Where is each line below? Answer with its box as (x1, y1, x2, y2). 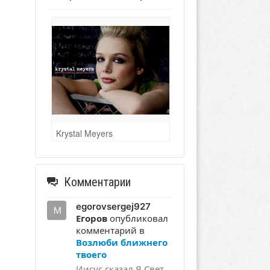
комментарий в (75, 225, 145, 237)
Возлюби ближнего (75, 237, 168, 249)
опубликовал (107, 213, 168, 225)
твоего (75, 249, 107, 261)
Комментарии (63, 175, 131, 190)
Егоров (75, 213, 107, 225)
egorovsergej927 (75, 201, 151, 213)
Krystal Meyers (55, 127, 113, 140)
